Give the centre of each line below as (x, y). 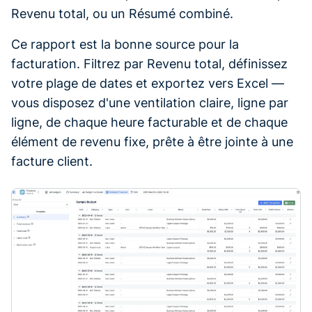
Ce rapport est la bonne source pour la (125, 44)
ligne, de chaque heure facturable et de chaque (149, 122)
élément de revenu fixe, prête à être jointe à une (152, 141)
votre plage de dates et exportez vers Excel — (148, 83)
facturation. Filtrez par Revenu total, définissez (149, 63)
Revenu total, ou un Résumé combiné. (122, 13)
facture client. (52, 161)
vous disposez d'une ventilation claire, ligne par (150, 102)
